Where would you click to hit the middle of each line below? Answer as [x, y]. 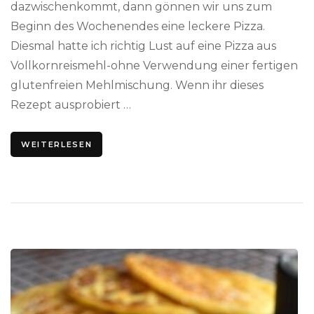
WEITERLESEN [57, 145]
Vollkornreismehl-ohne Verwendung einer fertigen [154, 66]
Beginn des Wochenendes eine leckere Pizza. [138, 27]
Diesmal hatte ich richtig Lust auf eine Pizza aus [143, 46]
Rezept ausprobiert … [71, 105]
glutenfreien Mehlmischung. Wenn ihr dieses [137, 86]
